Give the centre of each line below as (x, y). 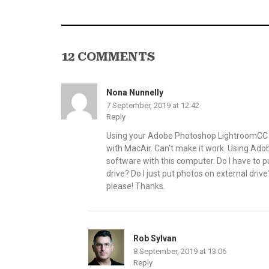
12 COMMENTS (108, 56)
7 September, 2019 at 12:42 (153, 105)
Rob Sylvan (155, 238)
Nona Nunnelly (135, 92)
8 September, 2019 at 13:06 (180, 251)
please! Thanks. (136, 186)
